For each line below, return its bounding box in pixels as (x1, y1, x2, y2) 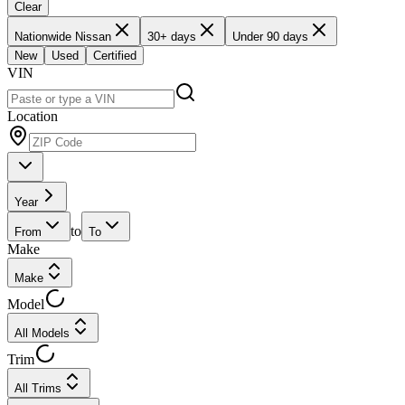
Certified (93, 48, 137, 62)
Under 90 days (232, 29, 308, 43)
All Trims (14, 381, 61, 395)
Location (7, 108, 58, 124)
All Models (14, 325, 70, 340)
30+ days (147, 29, 196, 43)
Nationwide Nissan (14, 29, 111, 43)
